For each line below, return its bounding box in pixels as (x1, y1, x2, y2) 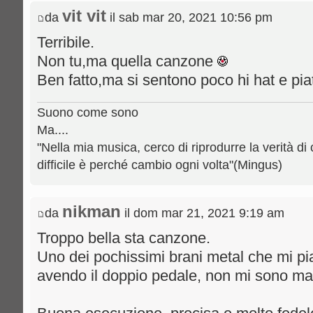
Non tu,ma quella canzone (37, 52, 217, 70)
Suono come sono (37, 105, 138, 120)
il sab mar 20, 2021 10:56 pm (106, 10, 272, 24)
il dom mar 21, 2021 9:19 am (121, 206, 284, 221)
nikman (62, 203, 121, 221)
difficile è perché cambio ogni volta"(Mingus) (37, 158, 282, 173)
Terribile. (37, 34, 94, 51)
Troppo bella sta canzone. (37, 229, 210, 247)
